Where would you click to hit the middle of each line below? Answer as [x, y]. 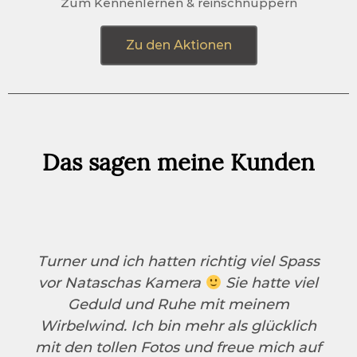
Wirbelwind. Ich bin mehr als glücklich [178, 326]
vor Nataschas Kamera [122, 283]
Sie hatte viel [269, 283]
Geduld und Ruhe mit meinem [178, 305]
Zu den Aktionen [178, 45]
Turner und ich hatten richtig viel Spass [178, 262]
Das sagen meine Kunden [178, 165]
